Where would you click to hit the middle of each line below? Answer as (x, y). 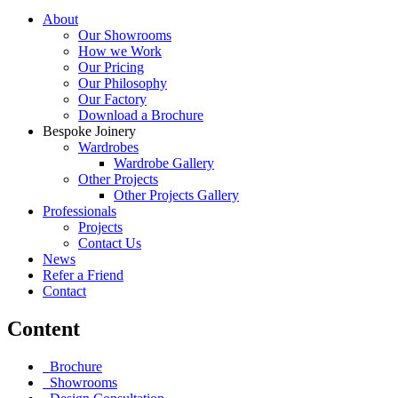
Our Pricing (111, 67)
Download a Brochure (141, 115)
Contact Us (110, 243)
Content (44, 328)
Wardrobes (108, 147)
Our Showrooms (125, 35)
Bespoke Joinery (89, 131)
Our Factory (112, 99)
